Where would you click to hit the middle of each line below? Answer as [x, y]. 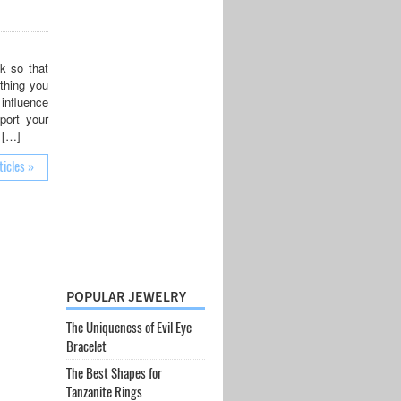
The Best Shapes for [114, 373]
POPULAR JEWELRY [126, 296]
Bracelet [86, 346]
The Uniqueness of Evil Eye [128, 328]
